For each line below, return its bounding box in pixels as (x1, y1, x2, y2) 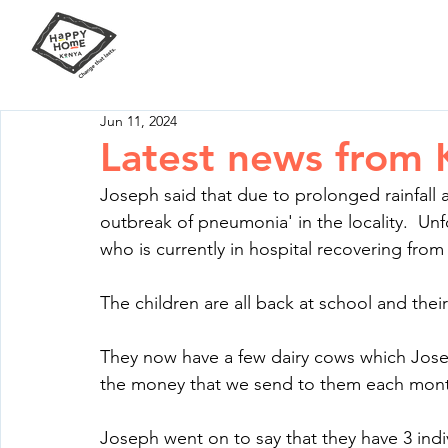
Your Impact (335, 35, 440, 59)
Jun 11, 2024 (100, 112, 177, 130)
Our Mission (186, 35, 295, 59)
